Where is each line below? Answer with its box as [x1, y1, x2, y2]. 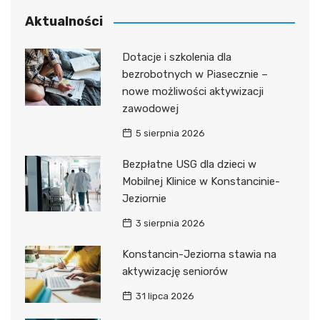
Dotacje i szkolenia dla [121, 51, 231, 64]
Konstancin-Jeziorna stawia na [121, 248, 276, 261]
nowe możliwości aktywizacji [121, 85, 264, 99]
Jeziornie [121, 192, 166, 206]
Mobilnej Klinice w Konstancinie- [121, 175, 280, 189]
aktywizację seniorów [121, 265, 228, 279]
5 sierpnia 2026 [135, 128, 205, 139]
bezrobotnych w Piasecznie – [121, 68, 268, 81]
